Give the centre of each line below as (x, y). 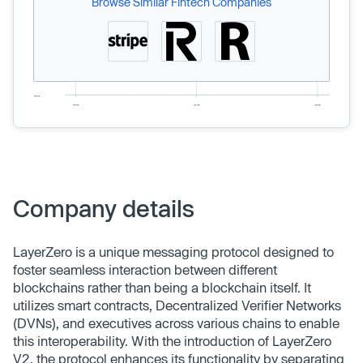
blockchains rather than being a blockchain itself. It (162, 287)
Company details (104, 208)
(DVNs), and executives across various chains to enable (176, 322)
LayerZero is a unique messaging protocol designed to (173, 251)
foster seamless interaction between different (145, 269)
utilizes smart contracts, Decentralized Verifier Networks (177, 305)
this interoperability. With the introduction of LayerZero (172, 340)
